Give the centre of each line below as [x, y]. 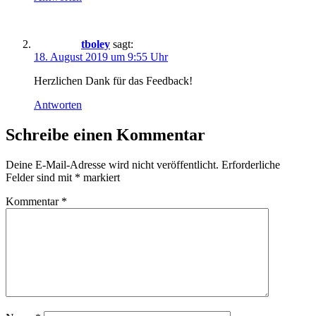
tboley [96, 44]
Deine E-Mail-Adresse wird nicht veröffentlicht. [112, 164]
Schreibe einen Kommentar [105, 135]
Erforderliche [251, 164]
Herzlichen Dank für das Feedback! [113, 81]
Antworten [58, 105]
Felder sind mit [40, 177]
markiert [100, 177]
